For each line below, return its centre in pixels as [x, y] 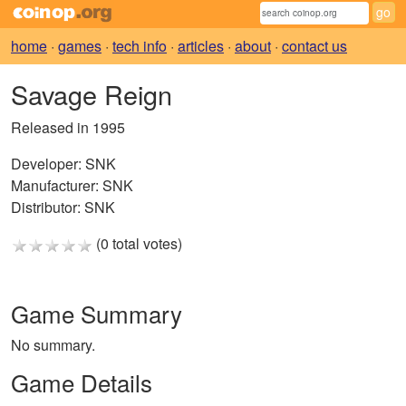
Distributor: [46, 208]
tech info [140, 46]
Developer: [46, 164]
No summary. [53, 345]
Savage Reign [92, 94]
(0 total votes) [137, 244]
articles [201, 46]
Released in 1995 [68, 128]
